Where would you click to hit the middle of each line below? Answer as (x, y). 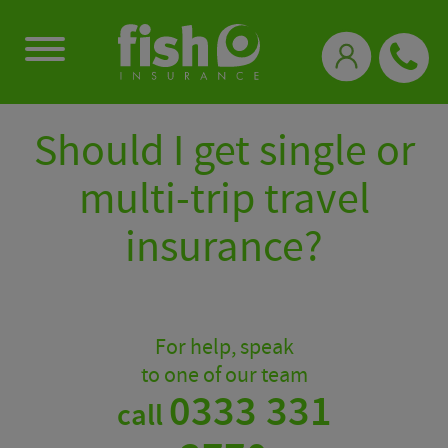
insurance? (224, 247)
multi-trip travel (224, 199)
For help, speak (224, 347)
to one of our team (224, 375)
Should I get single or (224, 151)
